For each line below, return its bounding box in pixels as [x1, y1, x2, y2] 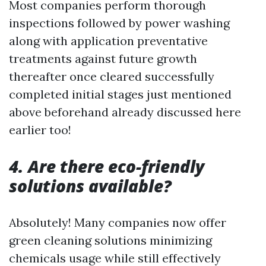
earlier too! [9, 122, 71, 137]
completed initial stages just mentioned [9, 86, 232, 102]
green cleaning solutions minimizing [9, 232, 212, 248]
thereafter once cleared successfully [9, 68, 214, 84]
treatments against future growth [9, 50, 197, 66]
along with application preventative [9, 33, 208, 48]
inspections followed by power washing [9, 15, 230, 30]
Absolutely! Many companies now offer [9, 214, 226, 230]
